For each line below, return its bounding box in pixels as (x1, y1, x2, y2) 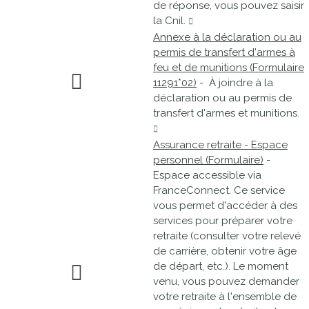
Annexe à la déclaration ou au (153, 31, 301, 43)
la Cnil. (153, 14, 188, 27)
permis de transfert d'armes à (153, 46, 295, 59)
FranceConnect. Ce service (153, 184, 285, 197)
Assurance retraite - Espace (153, 139, 288, 151)
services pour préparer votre (153, 215, 292, 227)
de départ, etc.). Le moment (153, 260, 288, 272)
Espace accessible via (153, 169, 261, 181)
